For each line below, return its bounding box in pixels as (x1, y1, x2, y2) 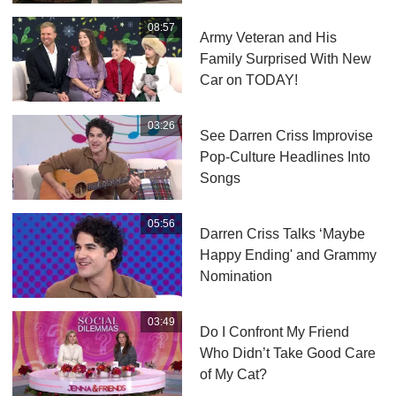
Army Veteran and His (199, 30, 337, 46)
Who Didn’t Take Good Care (199, 346, 376, 362)
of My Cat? (199, 367, 267, 383)
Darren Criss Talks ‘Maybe (199, 226, 365, 242)
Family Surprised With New (199, 51, 371, 67)
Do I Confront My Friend (199, 324, 349, 340)
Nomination (199, 269, 272, 285)
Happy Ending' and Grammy (199, 247, 377, 263)
